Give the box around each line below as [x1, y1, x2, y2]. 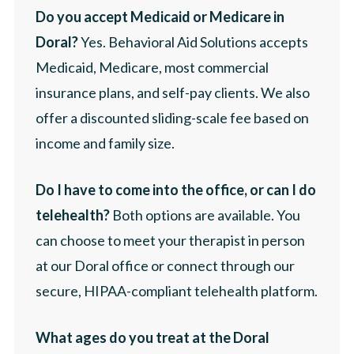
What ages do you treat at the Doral [36, 328, 269, 346]
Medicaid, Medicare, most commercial [36, 58, 269, 76]
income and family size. [36, 134, 175, 152]
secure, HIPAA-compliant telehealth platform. [36, 281, 318, 299]
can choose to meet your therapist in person [36, 231, 305, 249]
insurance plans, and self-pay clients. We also [36, 83, 310, 101]
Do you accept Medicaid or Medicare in [36, 7, 284, 25]
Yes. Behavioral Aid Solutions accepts [78, 32, 308, 51]
